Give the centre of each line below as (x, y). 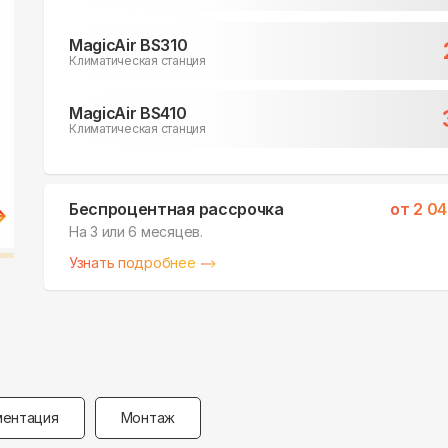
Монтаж (147, 418)
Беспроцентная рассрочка (176, 209)
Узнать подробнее (132, 263)
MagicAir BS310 (128, 44)
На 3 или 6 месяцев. (136, 232)
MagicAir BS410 (128, 113)
